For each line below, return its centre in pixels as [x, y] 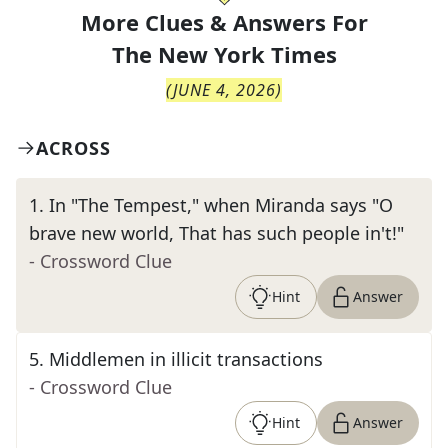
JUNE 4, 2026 [224, 90]
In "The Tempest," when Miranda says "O [221, 205]
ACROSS [73, 148]
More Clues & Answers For [224, 22]
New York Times [247, 54]
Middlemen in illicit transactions [186, 359]
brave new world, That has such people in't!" [216, 233]
